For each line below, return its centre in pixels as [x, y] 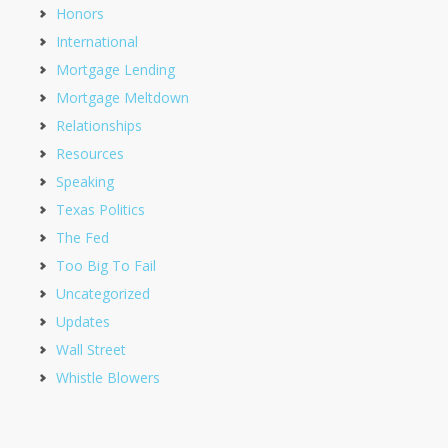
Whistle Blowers [108, 377]
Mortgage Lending [115, 69]
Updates [83, 321]
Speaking [85, 181]
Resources [90, 153]
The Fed [82, 237]
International [97, 41]
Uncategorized [103, 293]
